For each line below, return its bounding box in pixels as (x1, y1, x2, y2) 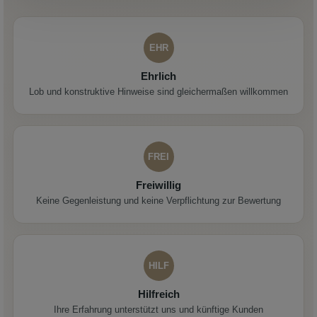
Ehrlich (141, 69, 176, 82)
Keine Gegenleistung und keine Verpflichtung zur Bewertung (36, 195, 281, 206)
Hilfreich (137, 287, 180, 300)
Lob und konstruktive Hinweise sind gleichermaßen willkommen (29, 86, 288, 97)
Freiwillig (136, 178, 181, 191)
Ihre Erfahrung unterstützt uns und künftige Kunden (54, 304, 263, 315)
